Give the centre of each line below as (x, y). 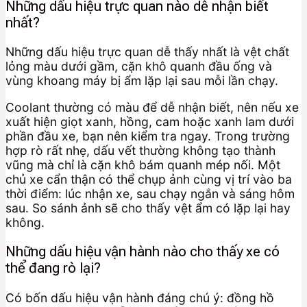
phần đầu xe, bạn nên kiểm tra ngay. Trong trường (148, 136)
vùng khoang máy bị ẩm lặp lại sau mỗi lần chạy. (142, 81)
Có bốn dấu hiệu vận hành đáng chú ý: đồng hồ (140, 297)
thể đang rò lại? (53, 268)
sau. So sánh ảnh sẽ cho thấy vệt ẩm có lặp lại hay (148, 208)
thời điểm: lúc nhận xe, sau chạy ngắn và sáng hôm (150, 193)
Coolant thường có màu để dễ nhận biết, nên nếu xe (152, 107)
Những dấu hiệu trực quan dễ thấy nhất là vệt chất (147, 52)
